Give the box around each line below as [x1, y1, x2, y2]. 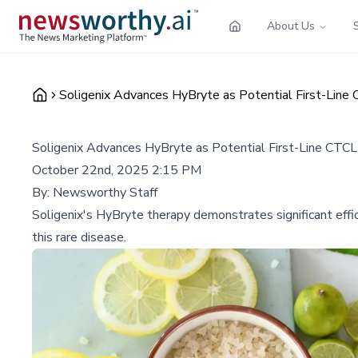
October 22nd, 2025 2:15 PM [32, 161, 201, 179]
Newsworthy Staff [53, 183, 157, 201]
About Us [267, 18, 315, 34]
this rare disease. [32, 228, 126, 246]
